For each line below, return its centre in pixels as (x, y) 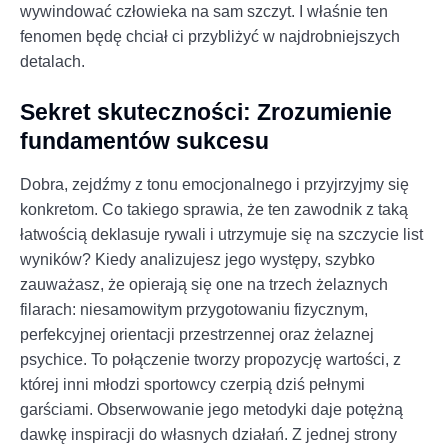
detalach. (52, 61)
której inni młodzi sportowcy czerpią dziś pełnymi (192, 384)
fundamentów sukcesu (144, 140)
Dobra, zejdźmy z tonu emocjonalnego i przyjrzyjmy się (214, 184)
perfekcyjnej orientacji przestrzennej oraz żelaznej (197, 334)
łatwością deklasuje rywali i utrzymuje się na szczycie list (221, 234)
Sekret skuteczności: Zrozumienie (206, 111)
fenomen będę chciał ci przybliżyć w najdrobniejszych (210, 36)
